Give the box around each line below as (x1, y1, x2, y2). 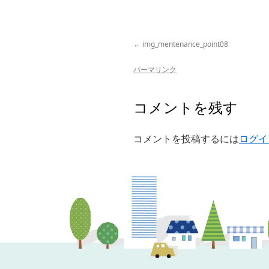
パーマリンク (133, 64, 177, 74)
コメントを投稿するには (133, 132, 239, 145)
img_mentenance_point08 (142, 39, 228, 49)
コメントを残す (133, 97, 238, 117)
